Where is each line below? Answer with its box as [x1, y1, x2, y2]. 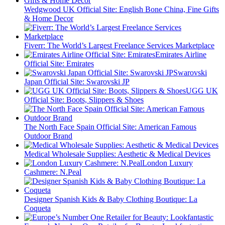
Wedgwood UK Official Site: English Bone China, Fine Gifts [24, 5, 219, 14]
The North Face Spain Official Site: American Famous [24, 123, 196, 132]
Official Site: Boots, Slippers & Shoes [24, 95, 144, 104]
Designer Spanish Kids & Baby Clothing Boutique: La [24, 195, 197, 204]
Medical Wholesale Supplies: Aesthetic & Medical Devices [24, 150, 210, 159]
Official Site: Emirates [24, 59, 94, 68]
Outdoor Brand [24, 132, 72, 141]
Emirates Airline [155, 50, 206, 59]
